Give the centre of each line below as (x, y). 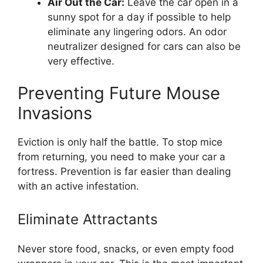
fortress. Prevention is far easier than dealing (124, 171)
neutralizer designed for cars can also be (144, 46)
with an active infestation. (78, 186)
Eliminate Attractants (88, 219)
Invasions (55, 113)
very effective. (81, 61)
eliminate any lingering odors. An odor (137, 31)
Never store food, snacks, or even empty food (126, 249)
